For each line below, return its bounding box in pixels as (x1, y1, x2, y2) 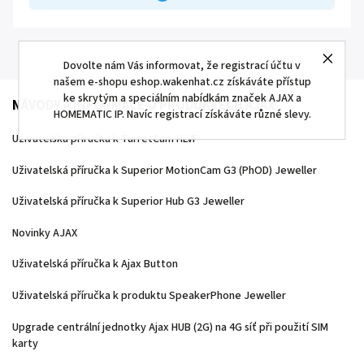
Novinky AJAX (12, 224, 77, 241)
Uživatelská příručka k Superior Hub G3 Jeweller (12, 193, 245, 210)
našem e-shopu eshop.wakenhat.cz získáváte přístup (53, 73, 311, 90)
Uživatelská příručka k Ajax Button (12, 256, 178, 273)
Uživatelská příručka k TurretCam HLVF (12, 130, 198, 147)
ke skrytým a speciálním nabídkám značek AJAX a (63, 89, 301, 106)
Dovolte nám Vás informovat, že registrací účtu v (63, 57, 301, 74)
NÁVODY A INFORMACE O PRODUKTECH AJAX (12, 96, 275, 116)
